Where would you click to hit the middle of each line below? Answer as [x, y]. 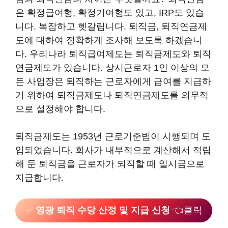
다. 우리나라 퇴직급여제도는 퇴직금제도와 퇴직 [113, 54]
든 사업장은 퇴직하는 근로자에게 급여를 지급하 [113, 81]
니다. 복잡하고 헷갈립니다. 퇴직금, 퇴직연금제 [111, 26]
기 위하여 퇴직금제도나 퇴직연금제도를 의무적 [112, 95]
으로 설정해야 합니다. [60, 109]
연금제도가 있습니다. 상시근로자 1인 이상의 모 [112, 68]
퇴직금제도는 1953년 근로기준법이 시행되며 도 [113, 136]
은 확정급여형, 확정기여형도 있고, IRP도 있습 [110, 13]
